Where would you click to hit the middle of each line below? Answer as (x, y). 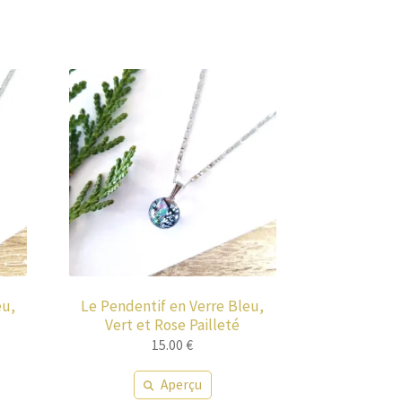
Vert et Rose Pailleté (173, 324)
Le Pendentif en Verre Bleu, (173, 306)
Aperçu (181, 384)
